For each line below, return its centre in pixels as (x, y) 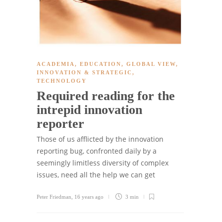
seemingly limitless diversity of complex (103, 163)
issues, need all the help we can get (96, 174)
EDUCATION (101, 64)
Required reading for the (106, 96)
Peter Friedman (54, 196)
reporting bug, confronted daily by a (97, 151)
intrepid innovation (89, 110)
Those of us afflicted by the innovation (100, 139)
